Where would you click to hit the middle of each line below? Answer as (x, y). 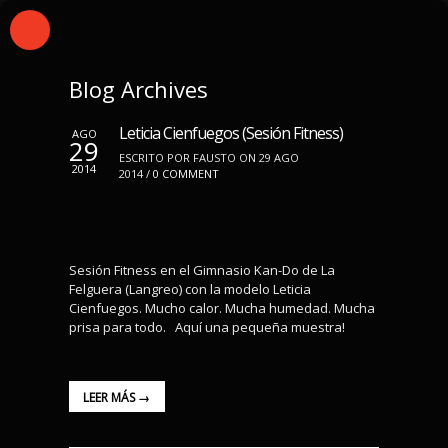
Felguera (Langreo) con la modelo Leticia (190, 288)
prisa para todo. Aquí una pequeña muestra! (210, 326)
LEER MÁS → (117, 397)
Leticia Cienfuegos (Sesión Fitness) (231, 133)
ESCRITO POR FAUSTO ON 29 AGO (209, 157)
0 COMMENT (186, 173)
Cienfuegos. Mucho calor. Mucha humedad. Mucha (222, 307)
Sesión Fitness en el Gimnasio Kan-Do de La (202, 269)
